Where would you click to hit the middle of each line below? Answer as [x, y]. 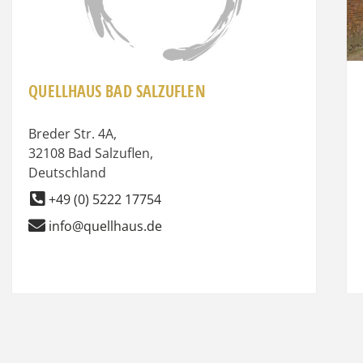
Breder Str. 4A [71, 133]
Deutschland [68, 172]
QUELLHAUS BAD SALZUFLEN [117, 91]
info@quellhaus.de [106, 226]
